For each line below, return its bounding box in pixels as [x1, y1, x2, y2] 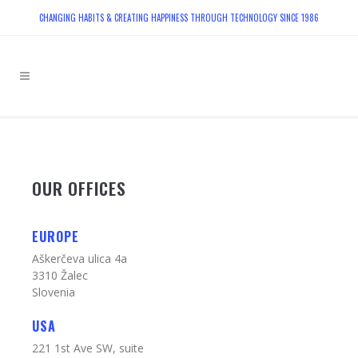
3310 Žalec [32, 268, 88, 283]
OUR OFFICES [32, 176, 126, 201]
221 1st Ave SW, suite [32, 340, 144, 356]
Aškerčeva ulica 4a [32, 251, 127, 266]
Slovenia [32, 284, 75, 300]
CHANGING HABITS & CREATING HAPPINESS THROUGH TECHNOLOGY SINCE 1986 [39, 11, 319, 24]
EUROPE [32, 227, 79, 246]
